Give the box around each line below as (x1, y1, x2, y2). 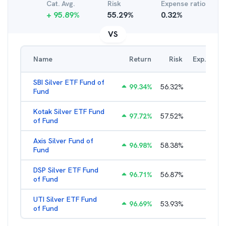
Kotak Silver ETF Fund (33, 107, 104, 116)
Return (129, 54, 151, 64)
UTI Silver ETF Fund (33, 195, 97, 204)
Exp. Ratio (193, 54, 225, 64)
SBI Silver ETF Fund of (33, 78, 104, 87)
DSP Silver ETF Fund (33, 165, 98, 175)
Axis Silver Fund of (33, 136, 93, 145)
